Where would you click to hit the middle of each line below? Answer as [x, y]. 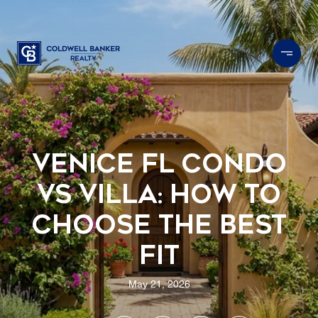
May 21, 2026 [159, 284]
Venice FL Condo [159, 164]
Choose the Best [159, 225]
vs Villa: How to [159, 194]
